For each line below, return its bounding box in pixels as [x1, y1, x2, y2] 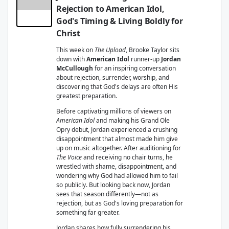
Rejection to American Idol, [56, 3, 165, 14]
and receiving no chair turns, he [82, 153, 173, 162]
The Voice [56, 153, 82, 162]
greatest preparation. [56, 91, 117, 100]
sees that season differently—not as [56, 190, 158, 198]
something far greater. [56, 208, 120, 217]
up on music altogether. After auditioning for [56, 144, 181, 152]
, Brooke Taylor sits [126, 45, 179, 54]
